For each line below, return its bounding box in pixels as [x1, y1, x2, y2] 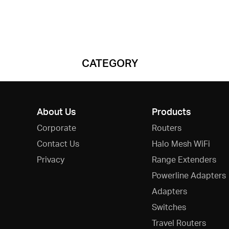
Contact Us [37, 138, 79, 149]
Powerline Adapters [151, 170, 226, 181]
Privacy [37, 154, 64, 165]
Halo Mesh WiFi [151, 138, 210, 149]
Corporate [37, 122, 76, 133]
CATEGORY [81, 56, 138, 70]
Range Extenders [151, 154, 216, 165]
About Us [37, 105, 76, 118]
